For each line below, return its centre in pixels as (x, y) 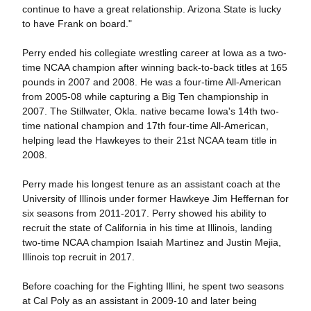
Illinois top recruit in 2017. (78, 257)
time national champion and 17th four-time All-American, (145, 126)
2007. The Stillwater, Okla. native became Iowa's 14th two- (150, 111)
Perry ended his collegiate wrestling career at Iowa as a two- (154, 53)
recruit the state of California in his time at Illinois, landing (147, 228)
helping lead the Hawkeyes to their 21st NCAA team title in (149, 140)
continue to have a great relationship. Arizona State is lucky (151, 9)
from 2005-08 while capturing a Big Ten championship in (145, 96)
